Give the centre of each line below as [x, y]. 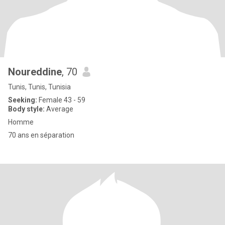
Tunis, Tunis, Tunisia [39, 87]
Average [59, 109]
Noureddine [35, 72]
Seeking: [23, 100]
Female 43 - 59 [61, 100]
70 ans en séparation [41, 135]
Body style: [26, 109]
